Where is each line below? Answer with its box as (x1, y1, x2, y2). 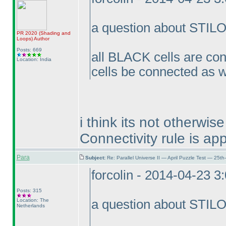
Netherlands (16, 203, 45, 208)
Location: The (16, 197, 49, 203)
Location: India (16, 56, 51, 62)
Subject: (85, 155, 107, 160)
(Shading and (38, 30, 71, 36)
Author (32, 36, 49, 41)
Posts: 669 (16, 47, 42, 52)
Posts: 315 (16, 188, 42, 193)
